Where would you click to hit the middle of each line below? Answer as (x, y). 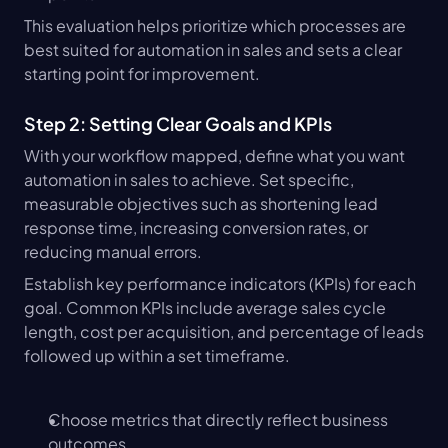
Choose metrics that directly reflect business (218, 420)
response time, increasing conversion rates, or (196, 228)
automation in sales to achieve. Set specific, (189, 180)
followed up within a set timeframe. (157, 356)
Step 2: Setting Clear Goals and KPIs (178, 124)
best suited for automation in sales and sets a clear (213, 50)
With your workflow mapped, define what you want (214, 156)
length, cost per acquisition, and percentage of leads (224, 332)
